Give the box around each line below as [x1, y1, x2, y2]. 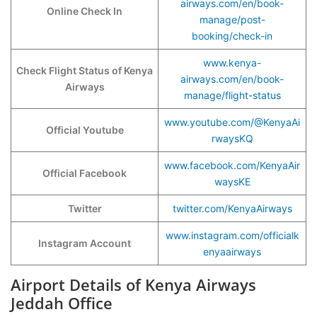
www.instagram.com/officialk [165, 229, 299, 241]
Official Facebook [42, 167, 127, 179]
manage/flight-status [183, 89, 281, 101]
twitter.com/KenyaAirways [172, 202, 292, 214]
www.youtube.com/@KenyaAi [164, 116, 300, 128]
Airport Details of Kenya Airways [11, 274, 256, 295]
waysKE [214, 175, 250, 188]
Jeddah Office [11, 292, 113, 313]
